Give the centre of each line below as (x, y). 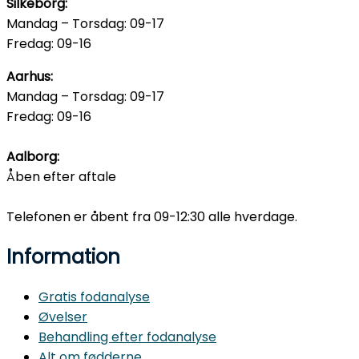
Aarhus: (30, 77)
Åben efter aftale (61, 177)
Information (63, 257)
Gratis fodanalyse (94, 297)
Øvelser (63, 317)
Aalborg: (33, 157)
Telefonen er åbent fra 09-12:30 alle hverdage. (152, 217)
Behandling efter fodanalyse (127, 337)
